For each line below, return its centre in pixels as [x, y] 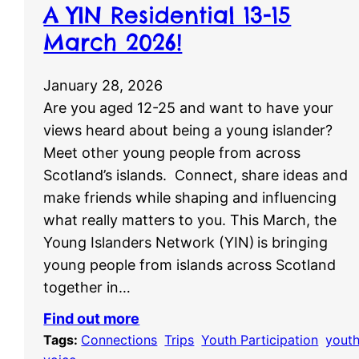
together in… [87, 288]
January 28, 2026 [103, 86]
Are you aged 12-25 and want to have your [189, 108]
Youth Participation [260, 339]
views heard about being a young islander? [188, 131]
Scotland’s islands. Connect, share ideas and [196, 175]
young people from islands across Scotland [190, 265]
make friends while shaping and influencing [190, 198]
